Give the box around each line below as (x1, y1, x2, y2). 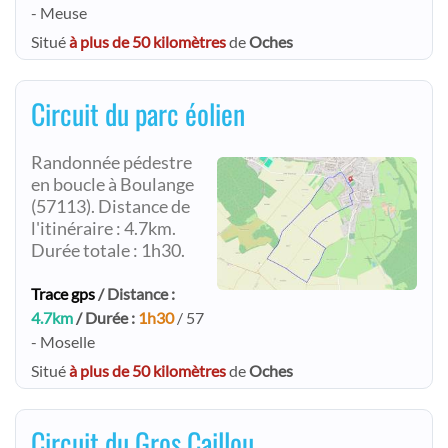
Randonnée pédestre (31, 152, 192, 173)
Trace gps (31, 284, 95, 303)
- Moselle (31, 332, 95, 351)
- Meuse (31, 3, 87, 22)
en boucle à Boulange (31, 174, 194, 195)
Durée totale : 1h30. (31, 240, 185, 261)
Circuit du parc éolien (31, 93, 245, 134)
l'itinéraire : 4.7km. (31, 218, 176, 239)
